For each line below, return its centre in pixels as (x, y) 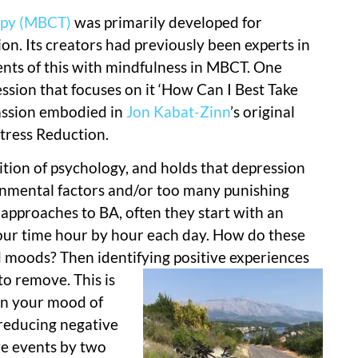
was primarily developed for (167, 22)
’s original (263, 111)
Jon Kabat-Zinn (178, 111)
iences (288, 257)
